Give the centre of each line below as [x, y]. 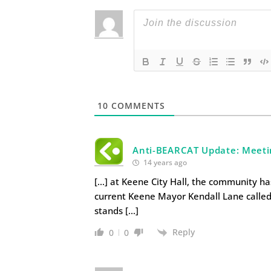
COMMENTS [137, 105]
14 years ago [165, 162]
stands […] [117, 210]
